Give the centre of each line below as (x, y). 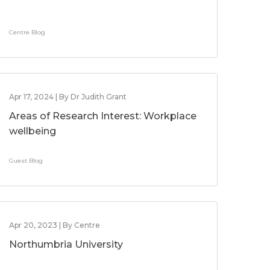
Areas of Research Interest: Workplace (103, 116)
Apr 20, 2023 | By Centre (55, 225)
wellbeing (33, 131)
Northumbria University (66, 244)
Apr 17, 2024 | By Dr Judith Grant (68, 97)
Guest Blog (26, 161)
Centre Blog (27, 32)
